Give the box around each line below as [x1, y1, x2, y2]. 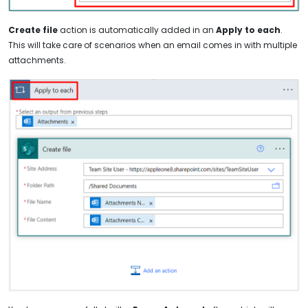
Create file [8, 23, 58, 36]
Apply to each [214, 23, 280, 36]
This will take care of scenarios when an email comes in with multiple [8, 38, 297, 51]
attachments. [8, 54, 66, 66]
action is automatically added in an [58, 23, 214, 36]
